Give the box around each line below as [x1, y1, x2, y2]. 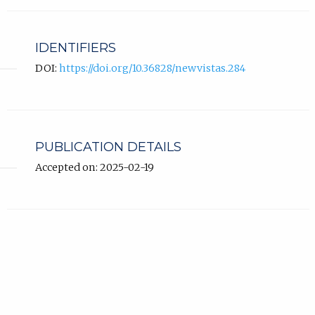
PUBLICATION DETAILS [34, 139, 181, 155]
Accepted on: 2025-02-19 [34, 160, 154, 174]
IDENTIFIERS [34, 39, 116, 56]
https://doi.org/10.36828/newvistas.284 [58, 61, 245, 75]
